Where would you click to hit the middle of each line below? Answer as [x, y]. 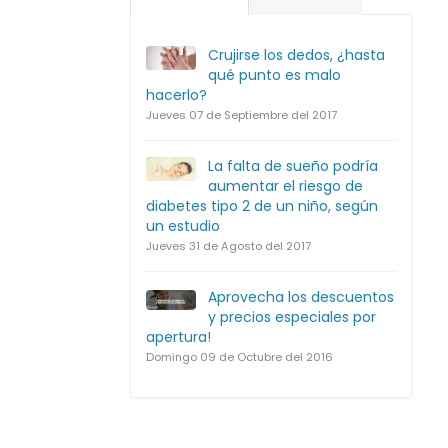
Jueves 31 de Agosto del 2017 [228, 245]
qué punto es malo [274, 74]
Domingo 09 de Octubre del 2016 [239, 356]
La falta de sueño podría [293, 165]
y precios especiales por [292, 316]
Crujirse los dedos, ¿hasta [296, 54]
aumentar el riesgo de [285, 185]
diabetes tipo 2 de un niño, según [262, 205]
